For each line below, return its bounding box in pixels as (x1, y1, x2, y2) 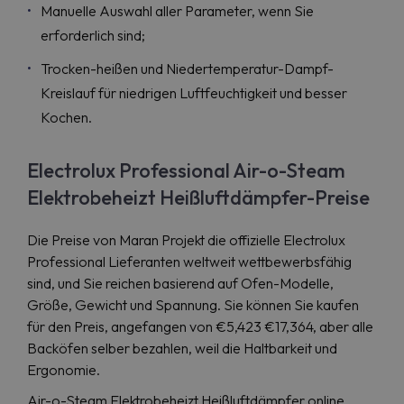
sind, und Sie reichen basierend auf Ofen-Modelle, (27, 274, 334, 292)
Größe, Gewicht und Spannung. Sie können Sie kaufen (27, 296, 359, 314)
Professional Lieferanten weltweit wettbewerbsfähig (27, 252, 352, 271)
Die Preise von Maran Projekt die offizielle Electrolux (27, 231, 345, 249)
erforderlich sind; (41, 26, 145, 44)
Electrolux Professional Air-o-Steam (27, 158, 345, 183)
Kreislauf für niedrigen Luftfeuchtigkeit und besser (41, 84, 347, 102)
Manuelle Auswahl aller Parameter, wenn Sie (41, 2, 314, 20)
